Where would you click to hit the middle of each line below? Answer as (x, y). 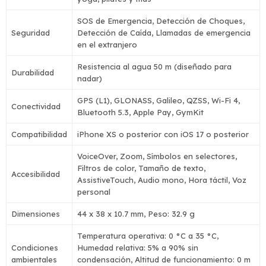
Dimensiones (36, 214)
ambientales (34, 259)
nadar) (90, 78)
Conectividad (36, 106)
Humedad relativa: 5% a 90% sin (138, 248)
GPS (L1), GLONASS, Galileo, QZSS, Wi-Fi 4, (159, 100)
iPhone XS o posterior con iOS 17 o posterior (163, 134)
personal (94, 192)
